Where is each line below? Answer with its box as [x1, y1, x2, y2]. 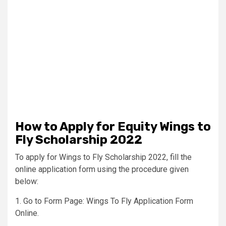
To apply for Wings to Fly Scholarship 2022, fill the [15, 152, 192, 162]
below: [15, 176, 38, 186]
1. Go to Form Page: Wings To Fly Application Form [15, 196, 193, 206]
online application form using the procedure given [15, 164, 189, 174]
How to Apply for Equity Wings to [15, 119, 211, 134]
